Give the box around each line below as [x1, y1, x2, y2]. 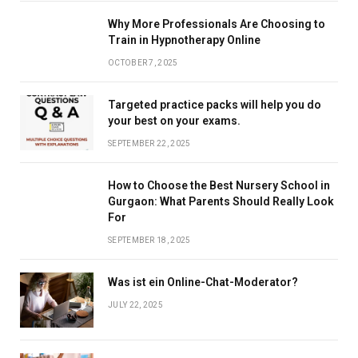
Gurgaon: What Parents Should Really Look [108, 195, 334, 209]
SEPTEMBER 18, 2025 [108, 236, 191, 245]
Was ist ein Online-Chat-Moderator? [108, 276, 298, 289]
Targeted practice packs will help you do [108, 98, 321, 112]
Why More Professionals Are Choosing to [108, 18, 325, 31]
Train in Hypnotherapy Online [108, 34, 261, 47]
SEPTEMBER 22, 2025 [108, 139, 191, 149]
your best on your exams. [108, 114, 241, 128]
